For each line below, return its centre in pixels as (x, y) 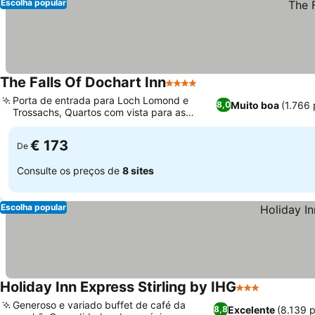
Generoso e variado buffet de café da (99, 305)
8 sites (138, 170)
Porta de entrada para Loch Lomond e (101, 100)
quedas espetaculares (64, 124)
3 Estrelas (262, 295)
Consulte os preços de (70, 170)
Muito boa (255, 105)
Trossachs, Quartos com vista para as (99, 112)
